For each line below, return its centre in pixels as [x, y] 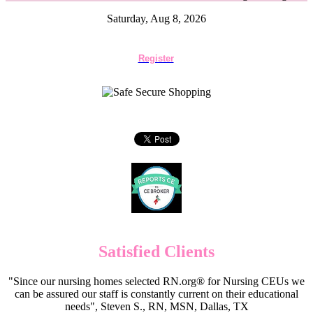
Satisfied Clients [156, 251]
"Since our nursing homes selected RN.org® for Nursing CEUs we [156, 281]
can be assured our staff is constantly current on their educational [156, 293]
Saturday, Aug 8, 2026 [156, 19]
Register [156, 58]
